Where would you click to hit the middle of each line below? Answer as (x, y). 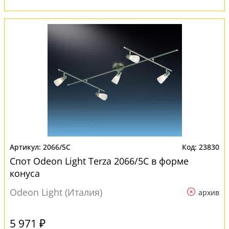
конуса (25, 173)
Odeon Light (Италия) (56, 192)
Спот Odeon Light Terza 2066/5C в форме (99, 161)
